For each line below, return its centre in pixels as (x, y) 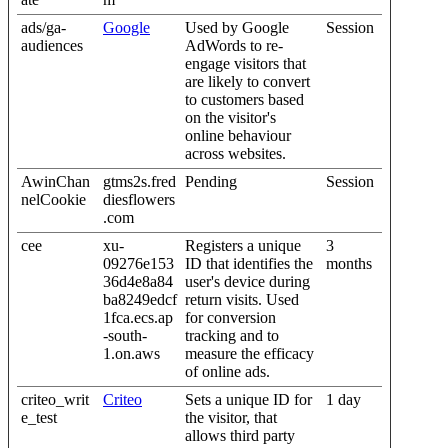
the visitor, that (231, 417)
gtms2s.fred (139, 181)
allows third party (240, 435)
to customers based (244, 99)
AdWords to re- (234, 45)
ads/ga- (43, 27)
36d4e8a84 (138, 281)
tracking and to (232, 335)
